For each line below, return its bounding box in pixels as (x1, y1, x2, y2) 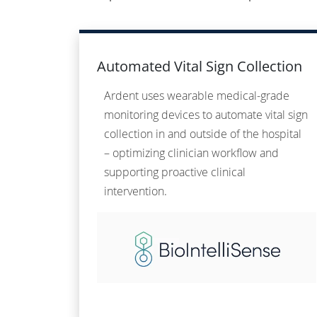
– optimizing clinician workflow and (104, 145, 279, 161)
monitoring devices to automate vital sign (104, 107, 308, 123)
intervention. (104, 183, 167, 200)
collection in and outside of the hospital (104, 126, 301, 142)
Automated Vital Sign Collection (97, 57, 302, 76)
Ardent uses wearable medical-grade (104, 88, 289, 104)
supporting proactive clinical (104, 164, 246, 180)
